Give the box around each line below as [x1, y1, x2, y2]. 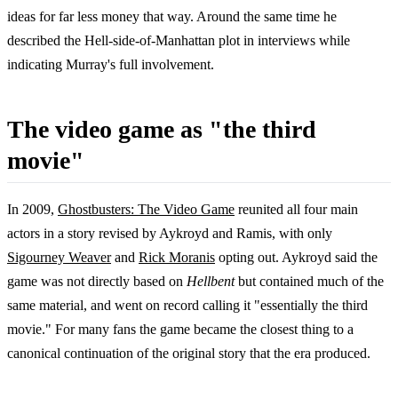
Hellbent [187, 274, 235, 290]
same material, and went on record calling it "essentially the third [7, 298, 368, 314]
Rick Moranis [139, 250, 215, 266]
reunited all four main [235, 202, 358, 218]
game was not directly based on [7, 274, 187, 290]
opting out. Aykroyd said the [215, 250, 378, 266]
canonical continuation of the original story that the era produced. [7, 346, 370, 362]
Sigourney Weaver [7, 250, 111, 266]
